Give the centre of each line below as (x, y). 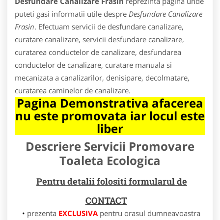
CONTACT (106, 200)
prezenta (42, 213)
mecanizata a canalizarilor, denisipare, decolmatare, (102, 77)
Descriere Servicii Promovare (110, 146)
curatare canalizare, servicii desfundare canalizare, (99, 39)
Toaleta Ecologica (110, 160)
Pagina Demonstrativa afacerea (110, 103)
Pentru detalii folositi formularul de (112, 181)
